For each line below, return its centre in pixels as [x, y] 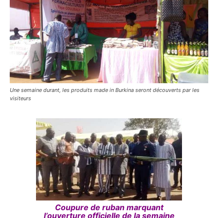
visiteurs [20, 99]
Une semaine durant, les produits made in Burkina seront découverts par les [105, 90]
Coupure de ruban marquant [109, 208]
